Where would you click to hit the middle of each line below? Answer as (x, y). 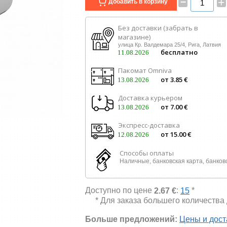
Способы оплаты (147, 153)
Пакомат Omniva (145, 71)
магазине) (134, 37)
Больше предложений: (132, 219)
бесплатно (179, 52)
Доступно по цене (120, 191)
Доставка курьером (150, 98)
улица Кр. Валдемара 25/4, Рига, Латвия (169, 45)
